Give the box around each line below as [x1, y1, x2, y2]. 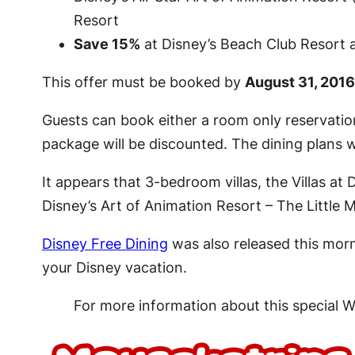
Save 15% [73, 36, 140, 53]
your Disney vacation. [41, 259, 187, 277]
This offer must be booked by [41, 74, 245, 91]
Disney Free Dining [41, 235, 168, 253]
